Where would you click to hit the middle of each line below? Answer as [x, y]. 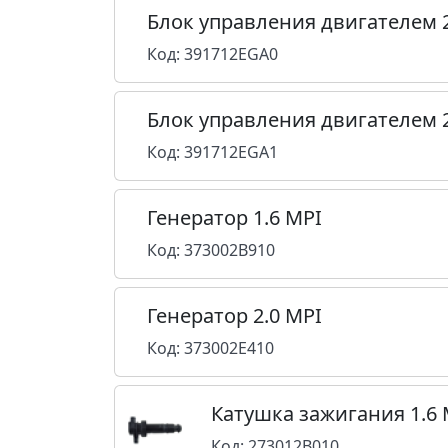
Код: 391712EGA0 [212, 54]
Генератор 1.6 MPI [234, 217]
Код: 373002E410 [210, 348]
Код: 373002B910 [211, 250]
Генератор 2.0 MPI [234, 315]
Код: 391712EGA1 [212, 152]
